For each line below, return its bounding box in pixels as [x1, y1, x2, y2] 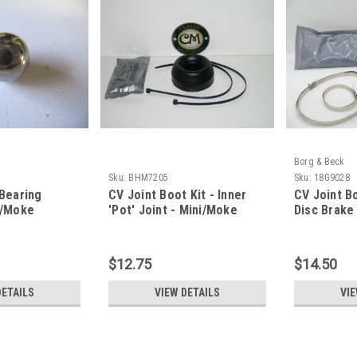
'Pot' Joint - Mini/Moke [108, 202, 237, 218]
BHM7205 [128, 172, 169, 184]
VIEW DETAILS [154, 286, 220, 300]
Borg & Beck [293, 156, 345, 168]
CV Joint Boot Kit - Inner [108, 187, 247, 203]
